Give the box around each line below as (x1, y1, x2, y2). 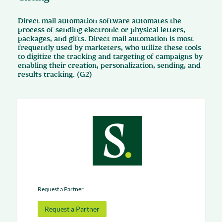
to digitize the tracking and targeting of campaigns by (18, 52, 203, 61)
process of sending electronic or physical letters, (18, 25, 185, 34)
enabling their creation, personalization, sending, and (18, 61, 201, 70)
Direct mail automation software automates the (18, 16, 181, 25)
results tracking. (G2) (18, 70, 92, 79)
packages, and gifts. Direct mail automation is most (18, 34, 194, 43)
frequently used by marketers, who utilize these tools (18, 43, 201, 52)
